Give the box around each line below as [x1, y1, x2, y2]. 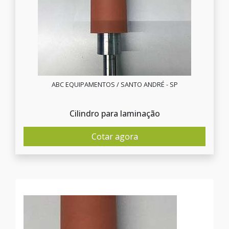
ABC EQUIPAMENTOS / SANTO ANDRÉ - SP [51, 80, 178, 89]
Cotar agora [91, 131, 138, 142]
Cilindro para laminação [69, 108, 160, 119]
